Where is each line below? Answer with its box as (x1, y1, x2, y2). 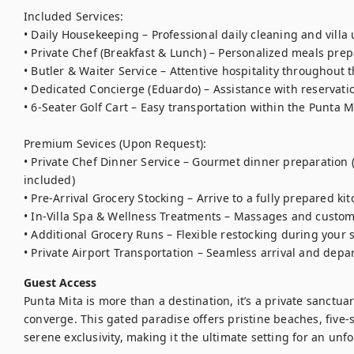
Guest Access (24, 275, 97, 290)
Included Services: (24, 9, 124, 24)
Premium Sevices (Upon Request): (24, 136, 207, 151)
